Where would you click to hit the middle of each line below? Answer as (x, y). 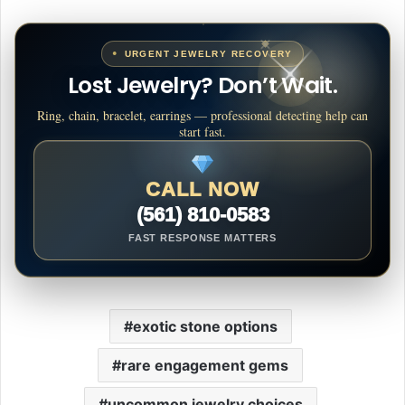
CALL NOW (202, 190)
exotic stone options (205, 327)
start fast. (202, 132)
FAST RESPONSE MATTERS (202, 238)
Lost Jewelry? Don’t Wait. (202, 85)
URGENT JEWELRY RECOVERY (208, 53)
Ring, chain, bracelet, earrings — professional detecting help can (202, 116)
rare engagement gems (205, 366)
